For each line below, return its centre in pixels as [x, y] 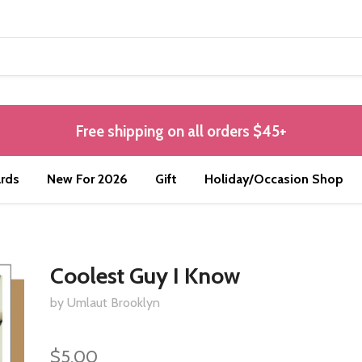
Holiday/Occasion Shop [274, 179]
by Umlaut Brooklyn [105, 303]
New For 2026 [87, 179]
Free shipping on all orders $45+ [181, 132]
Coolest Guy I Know [145, 276]
